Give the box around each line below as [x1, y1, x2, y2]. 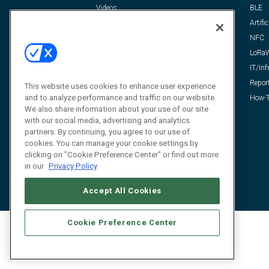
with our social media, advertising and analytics [25, 115, 190, 125]
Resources [96, 19, 129, 28]
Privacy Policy [49, 161, 97, 171]
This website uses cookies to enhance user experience [25, 81, 216, 91]
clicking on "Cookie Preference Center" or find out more [25, 150, 219, 159]
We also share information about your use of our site [25, 104, 208, 113]
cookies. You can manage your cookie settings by [25, 138, 198, 148]
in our [25, 161, 46, 171]
